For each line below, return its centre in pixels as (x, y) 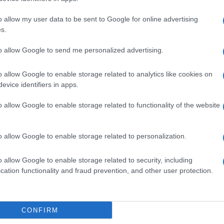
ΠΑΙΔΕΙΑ (76, 199)
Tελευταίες (93, 92)
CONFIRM (40, 210)
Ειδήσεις (136, 91)
